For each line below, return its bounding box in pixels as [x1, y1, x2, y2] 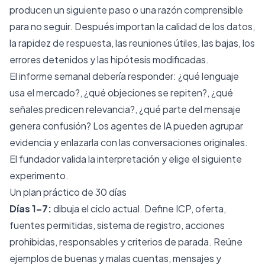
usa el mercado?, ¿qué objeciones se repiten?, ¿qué [9, 86, 233, 99]
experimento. [9, 169, 69, 182]
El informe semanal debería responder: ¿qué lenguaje [9, 69, 239, 82]
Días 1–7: [9, 202, 51, 215]
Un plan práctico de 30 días [9, 185, 127, 198]
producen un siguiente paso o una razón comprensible [9, 3, 243, 16]
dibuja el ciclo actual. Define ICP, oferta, [51, 202, 226, 215]
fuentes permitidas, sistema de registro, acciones [9, 218, 225, 231]
